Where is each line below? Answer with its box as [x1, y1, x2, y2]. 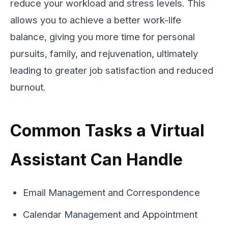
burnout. [10, 81, 46, 93]
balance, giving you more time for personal [10, 31, 195, 43]
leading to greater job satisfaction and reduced [10, 65, 213, 76]
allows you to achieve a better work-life [10, 14, 181, 26]
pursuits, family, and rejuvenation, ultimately [10, 48, 198, 60]
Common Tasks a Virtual [10, 121, 205, 141]
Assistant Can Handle [10, 150, 183, 170]
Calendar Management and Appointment [23, 209, 197, 220]
